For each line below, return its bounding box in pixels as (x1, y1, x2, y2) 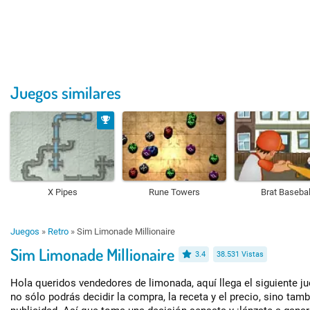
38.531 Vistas (216, 249, 264, 259)
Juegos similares (10, 81, 121, 103)
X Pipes (47, 186, 77, 197)
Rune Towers (149, 186, 200, 197)
